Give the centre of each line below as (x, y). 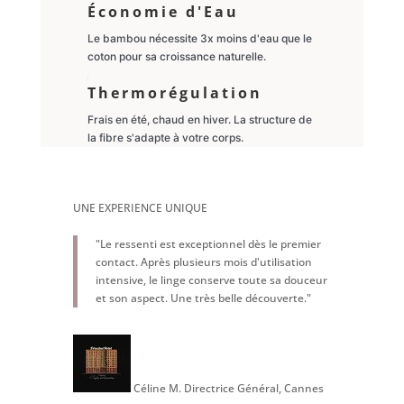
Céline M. (157, 388)
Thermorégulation (174, 92)
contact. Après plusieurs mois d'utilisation (203, 262)
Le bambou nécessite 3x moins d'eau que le (199, 38)
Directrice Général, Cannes (253, 388)
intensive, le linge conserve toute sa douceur (211, 280)
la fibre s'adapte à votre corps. (165, 137)
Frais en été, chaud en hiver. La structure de (199, 119)
